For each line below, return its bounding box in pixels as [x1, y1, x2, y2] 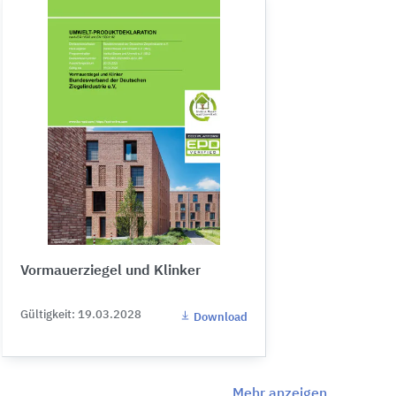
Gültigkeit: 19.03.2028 [20, 309, 141, 322]
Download [191, 312, 247, 324]
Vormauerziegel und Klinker [20, 264, 201, 279]
